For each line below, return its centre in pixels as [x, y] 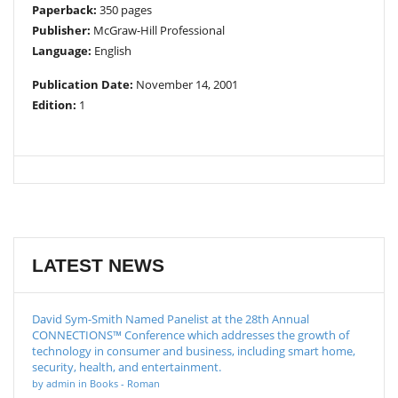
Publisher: [61, 30]
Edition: [54, 104]
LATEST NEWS [98, 265]
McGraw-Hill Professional [158, 30]
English [111, 50]
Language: [62, 50]
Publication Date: [83, 84]
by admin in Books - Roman [96, 383]
